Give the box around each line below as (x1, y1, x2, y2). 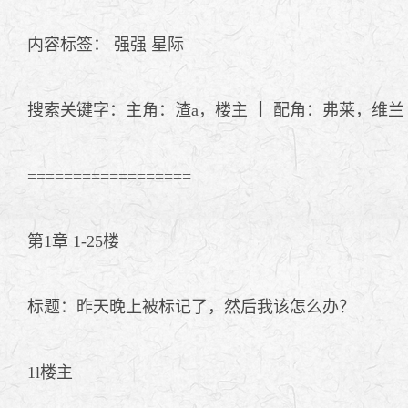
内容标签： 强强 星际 (9, 35, 184, 54)
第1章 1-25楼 (9, 231, 119, 250)
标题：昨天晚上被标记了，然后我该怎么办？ (9, 297, 355, 316)
